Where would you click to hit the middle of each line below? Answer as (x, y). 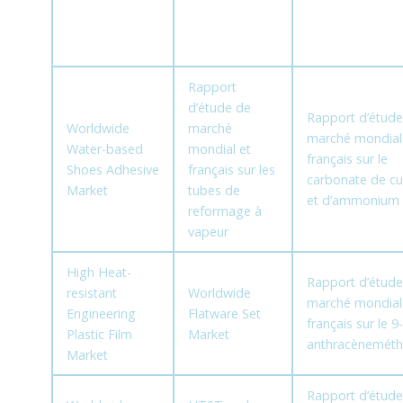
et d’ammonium (353, 201)
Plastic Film (99, 335)
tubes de (214, 191)
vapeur (208, 232)
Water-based (104, 149)
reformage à (224, 211)
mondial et (219, 149)
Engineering (101, 314)
